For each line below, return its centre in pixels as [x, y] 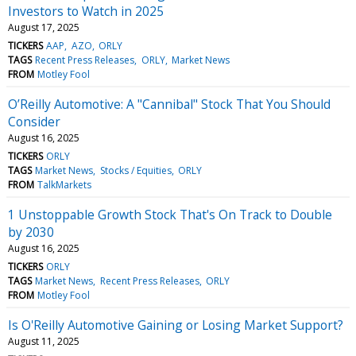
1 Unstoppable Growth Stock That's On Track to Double [170, 214]
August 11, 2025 [44, 341]
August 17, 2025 [44, 27]
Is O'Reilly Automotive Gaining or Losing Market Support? [176, 325]
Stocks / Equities [135, 170]
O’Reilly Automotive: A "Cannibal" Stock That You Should [169, 104]
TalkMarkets [65, 184]
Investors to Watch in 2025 [86, 11]
